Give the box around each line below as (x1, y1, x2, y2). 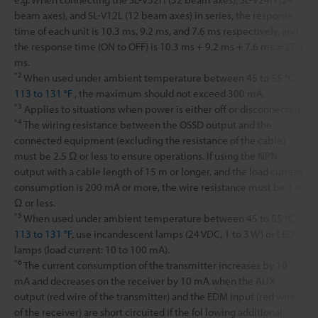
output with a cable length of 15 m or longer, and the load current (14, 164, 303, 178)
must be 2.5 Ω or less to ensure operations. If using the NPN (14, 148, 278, 163)
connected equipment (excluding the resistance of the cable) (14, 133, 285, 147)
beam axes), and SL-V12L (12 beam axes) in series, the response (14, 8, 294, 22)
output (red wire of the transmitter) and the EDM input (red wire (14, 289, 296, 303)
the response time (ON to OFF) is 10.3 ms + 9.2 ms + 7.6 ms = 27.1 (14, 39, 304, 53)
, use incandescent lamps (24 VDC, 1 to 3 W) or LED (72, 226, 294, 241)
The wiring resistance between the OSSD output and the (22, 117, 272, 131)
